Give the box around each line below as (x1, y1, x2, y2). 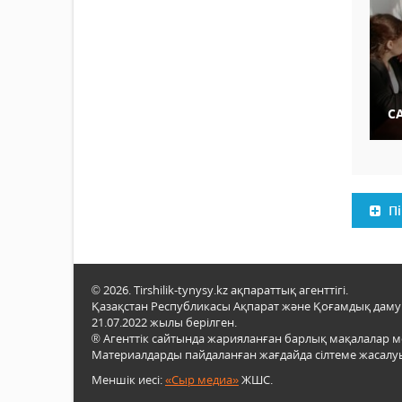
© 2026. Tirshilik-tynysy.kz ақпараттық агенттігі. (92, 282, 348, 299)
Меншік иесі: (92, 371, 165, 389)
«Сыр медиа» (165, 371, 239, 389)
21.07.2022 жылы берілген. (92, 314, 237, 331)
